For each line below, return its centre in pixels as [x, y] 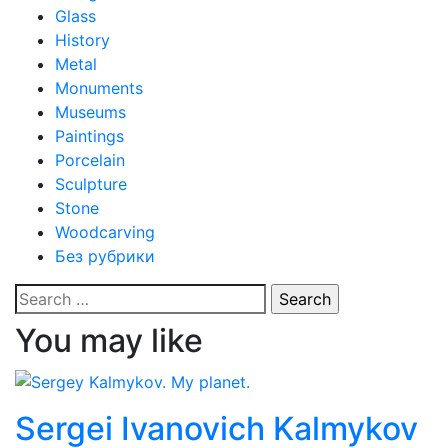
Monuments [99, 88]
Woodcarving [105, 232]
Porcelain [90, 160]
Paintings [89, 136]
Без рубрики [105, 256]
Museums [90, 112]
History [82, 40]
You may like [109, 341]
